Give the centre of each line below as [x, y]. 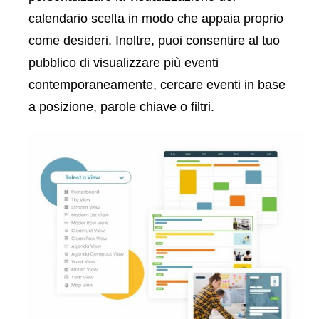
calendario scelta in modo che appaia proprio [156, 19]
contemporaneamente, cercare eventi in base [157, 85]
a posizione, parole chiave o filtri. [121, 107]
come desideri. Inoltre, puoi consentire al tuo [154, 41]
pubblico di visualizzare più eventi [124, 63]
